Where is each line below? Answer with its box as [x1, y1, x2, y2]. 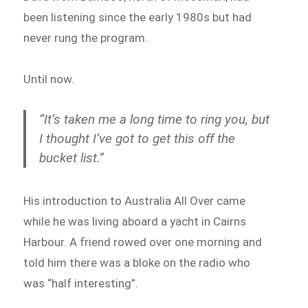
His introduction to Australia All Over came [23, 193, 246, 208]
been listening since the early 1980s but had [23, 10, 252, 25]
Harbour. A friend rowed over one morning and [23, 234, 263, 249]
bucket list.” [39, 149, 104, 166]
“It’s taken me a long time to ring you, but [39, 111, 270, 127]
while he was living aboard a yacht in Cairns [23, 214, 247, 228]
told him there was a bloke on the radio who [23, 255, 251, 269]
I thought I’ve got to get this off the [39, 130, 236, 146]
